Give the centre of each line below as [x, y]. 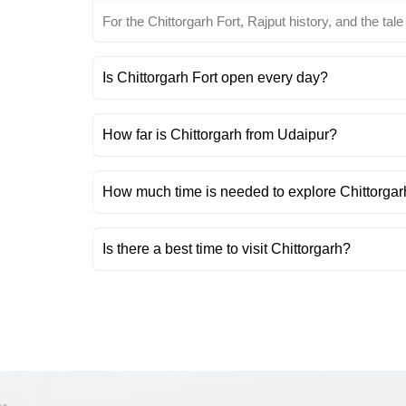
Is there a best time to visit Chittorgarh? [227, 248]
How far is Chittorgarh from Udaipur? [220, 134]
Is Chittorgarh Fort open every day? [215, 77]
